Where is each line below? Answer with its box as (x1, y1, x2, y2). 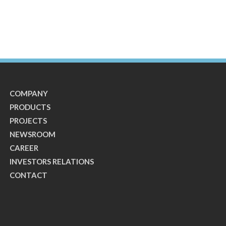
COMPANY (10, 89, 48, 98)
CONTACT (10, 171, 47, 180)
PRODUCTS (10, 102, 50, 111)
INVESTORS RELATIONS (10, 157, 94, 166)
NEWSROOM (10, 130, 55, 139)
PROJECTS (10, 116, 47, 125)
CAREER (10, 143, 38, 152)
